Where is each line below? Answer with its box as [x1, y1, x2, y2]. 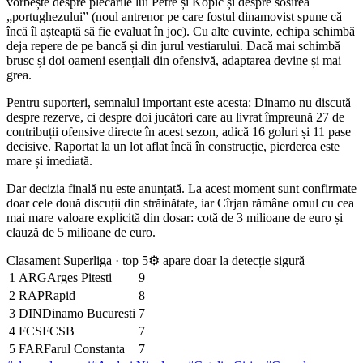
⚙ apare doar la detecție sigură [148, 254, 305, 268]
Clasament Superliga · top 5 [6, 254, 148, 268]
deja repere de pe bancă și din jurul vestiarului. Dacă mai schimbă [6, 39, 340, 53]
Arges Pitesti [47, 271, 112, 285]
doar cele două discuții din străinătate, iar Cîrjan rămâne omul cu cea [6, 196, 354, 211]
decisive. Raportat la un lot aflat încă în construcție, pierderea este [6, 139, 340, 154]
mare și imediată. [6, 154, 92, 169]
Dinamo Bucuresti [42, 306, 135, 321]
